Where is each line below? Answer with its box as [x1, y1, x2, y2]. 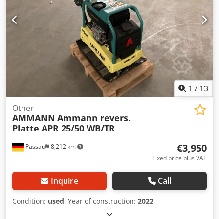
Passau [24, 142, 45, 151]
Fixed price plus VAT [153, 154, 207, 163]
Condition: [12, 197, 48, 206]
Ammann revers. [57, 112, 131, 124]
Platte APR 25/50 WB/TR [12, 122, 115, 134]
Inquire [50, 175, 78, 187]
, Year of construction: [64, 197, 138, 206]
